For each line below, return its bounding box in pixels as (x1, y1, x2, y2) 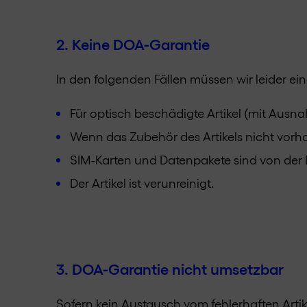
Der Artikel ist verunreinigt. (70, 175, 214, 190)
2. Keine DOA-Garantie (56, 34, 210, 53)
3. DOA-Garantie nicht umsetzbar (56, 258, 284, 278)
